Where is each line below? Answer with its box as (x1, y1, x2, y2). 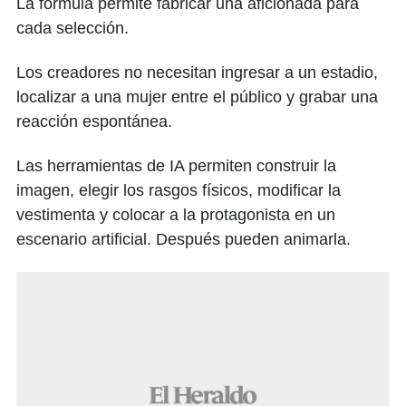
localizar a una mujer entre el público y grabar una (16, 88, 378, 106)
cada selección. (16, 19, 129, 37)
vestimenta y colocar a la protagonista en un (16, 206, 335, 224)
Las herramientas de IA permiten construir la (16, 157, 336, 175)
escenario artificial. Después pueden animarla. (16, 230, 351, 248)
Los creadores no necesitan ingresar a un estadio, (16, 63, 378, 82)
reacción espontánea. (16, 112, 172, 130)
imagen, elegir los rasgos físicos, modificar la (16, 181, 341, 199)
